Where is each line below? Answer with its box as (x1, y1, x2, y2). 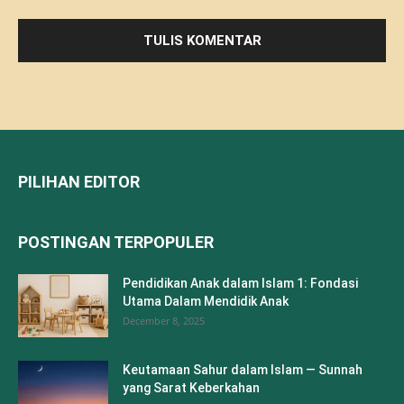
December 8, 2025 (123, 313, 205, 327)
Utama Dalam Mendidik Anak (123, 293, 289, 308)
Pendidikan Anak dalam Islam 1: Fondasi (123, 275, 358, 290)
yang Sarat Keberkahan (123, 380, 260, 395)
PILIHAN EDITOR (18, 171, 140, 191)
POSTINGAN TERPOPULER (18, 232, 214, 252)
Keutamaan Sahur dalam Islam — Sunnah (123, 362, 363, 377)
